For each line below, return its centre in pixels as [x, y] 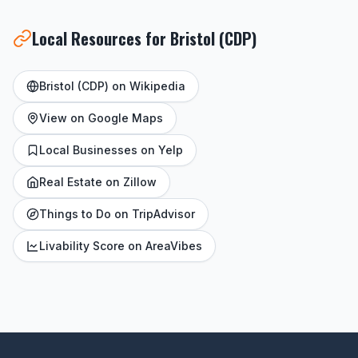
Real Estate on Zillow [98, 182]
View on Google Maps [101, 118]
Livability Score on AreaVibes [121, 246]
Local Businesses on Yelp [111, 150]
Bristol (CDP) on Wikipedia [112, 86]
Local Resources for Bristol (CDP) [144, 38]
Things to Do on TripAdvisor [117, 214]
